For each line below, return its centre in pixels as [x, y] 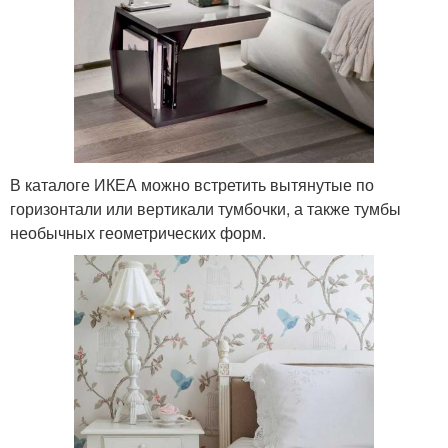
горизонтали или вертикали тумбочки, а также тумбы [205, 209]
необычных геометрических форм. [138, 233]
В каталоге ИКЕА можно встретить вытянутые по [192, 185]
